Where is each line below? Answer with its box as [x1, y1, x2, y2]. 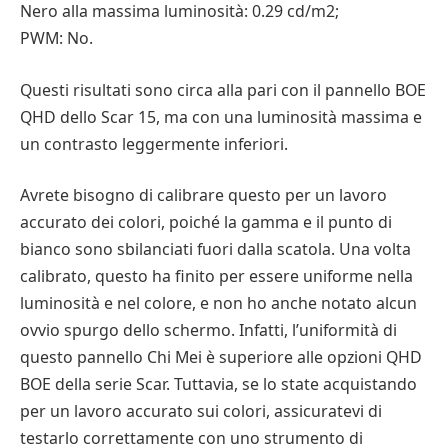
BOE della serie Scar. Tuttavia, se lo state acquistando [20, 373, 417, 396]
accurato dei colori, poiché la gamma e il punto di [20, 211, 392, 234]
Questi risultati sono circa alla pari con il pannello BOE [20, 78, 426, 101]
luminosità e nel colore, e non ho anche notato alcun [20, 292, 417, 315]
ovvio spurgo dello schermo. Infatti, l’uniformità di [20, 319, 397, 342]
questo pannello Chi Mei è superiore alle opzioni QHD [20, 346, 422, 369]
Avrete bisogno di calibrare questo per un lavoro [20, 184, 387, 207]
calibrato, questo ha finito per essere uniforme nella [20, 265, 413, 288]
